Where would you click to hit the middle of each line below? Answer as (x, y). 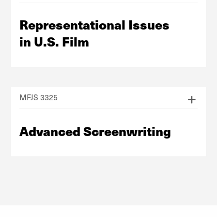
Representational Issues (94, 24)
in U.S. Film (54, 41)
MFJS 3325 (39, 97)
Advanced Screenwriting (95, 131)
